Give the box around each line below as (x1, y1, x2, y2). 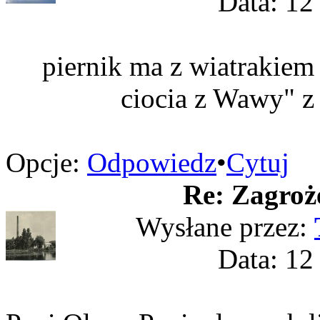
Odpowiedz (87, 147, 216, 178)
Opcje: (6, 147, 80, 178)
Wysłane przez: (136, 211, 314, 242)
